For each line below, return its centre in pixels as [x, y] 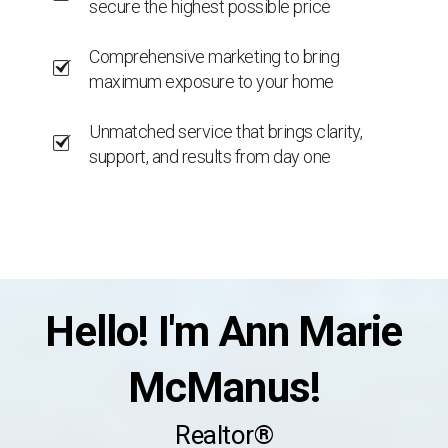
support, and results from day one [210, 156]
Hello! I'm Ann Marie [224, 331]
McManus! [224, 387]
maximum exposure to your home [211, 81]
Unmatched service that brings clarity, [226, 131]
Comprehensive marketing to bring [214, 56]
